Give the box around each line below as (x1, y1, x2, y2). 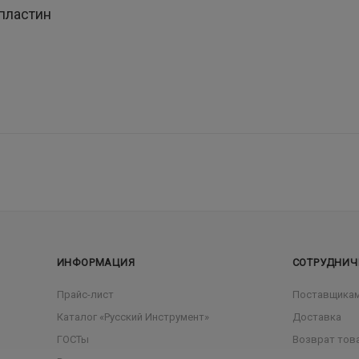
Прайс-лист (56, 288, 114, 301)
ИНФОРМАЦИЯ (56, 256, 135, 269)
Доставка (292, 311, 341, 324)
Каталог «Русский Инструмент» (56, 311, 209, 324)
